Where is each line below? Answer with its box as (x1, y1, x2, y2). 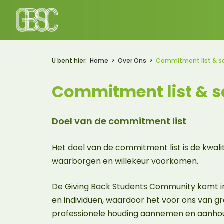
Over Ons (118, 56, 146, 65)
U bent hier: (52, 56, 87, 65)
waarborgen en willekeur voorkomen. (52, 155, 200, 167)
